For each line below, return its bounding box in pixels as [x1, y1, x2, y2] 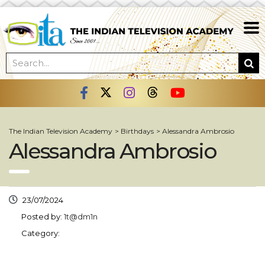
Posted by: [21, 212, 64, 222]
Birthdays [121, 127, 154, 136]
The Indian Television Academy [9, 127, 112, 136]
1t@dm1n [64, 212, 98, 222]
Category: [21, 228, 60, 238]
